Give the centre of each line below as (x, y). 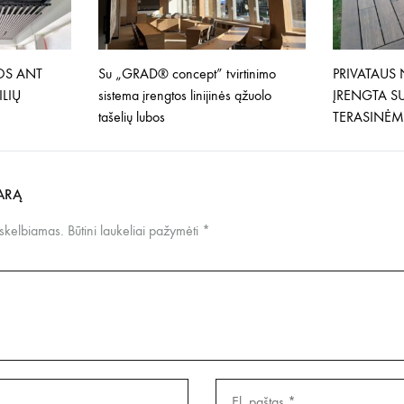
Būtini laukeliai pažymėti (135, 231)
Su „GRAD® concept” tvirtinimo (187, 74)
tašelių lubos (131, 117)
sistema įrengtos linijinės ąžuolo (184, 96)
